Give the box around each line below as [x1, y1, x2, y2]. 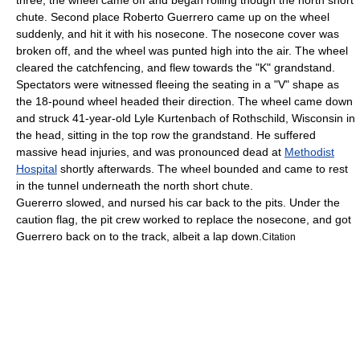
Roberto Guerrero [123, 10, 214, 23]
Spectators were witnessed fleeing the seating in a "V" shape [16, 78, 324, 91]
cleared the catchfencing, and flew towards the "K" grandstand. [16, 61, 335, 74]
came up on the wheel [214, 10, 329, 23]
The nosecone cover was [208, 27, 339, 40]
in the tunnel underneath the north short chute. [16, 179, 253, 192]
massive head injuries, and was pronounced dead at [16, 145, 284, 158]
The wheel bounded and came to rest [154, 162, 348, 175]
